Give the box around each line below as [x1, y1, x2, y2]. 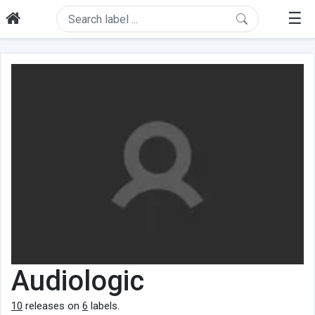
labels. [88, 299, 120, 312]
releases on [22, 299, 82, 312]
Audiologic [11, 264, 144, 297]
